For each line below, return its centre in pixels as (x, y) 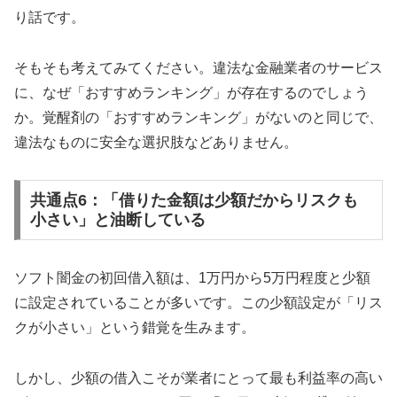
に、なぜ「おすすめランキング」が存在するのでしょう (191, 92)
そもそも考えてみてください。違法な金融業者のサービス (198, 67)
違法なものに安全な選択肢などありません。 (156, 142)
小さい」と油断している (117, 220)
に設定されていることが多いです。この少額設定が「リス (198, 303)
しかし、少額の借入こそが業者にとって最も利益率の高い (198, 378)
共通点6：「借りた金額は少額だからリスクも (194, 201)
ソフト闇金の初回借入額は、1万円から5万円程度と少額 (192, 278)
